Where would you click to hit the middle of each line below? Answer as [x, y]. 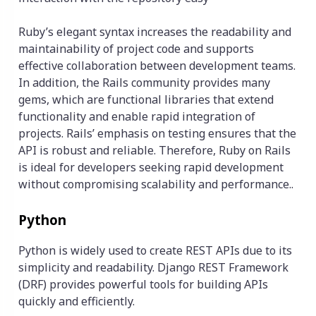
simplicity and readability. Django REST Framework [153, 268]
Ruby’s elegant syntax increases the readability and [155, 32]
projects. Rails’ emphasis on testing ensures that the [157, 134]
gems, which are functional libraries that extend [146, 100]
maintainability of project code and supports [136, 49]
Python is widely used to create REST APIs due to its [155, 251]
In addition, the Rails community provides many [144, 83]
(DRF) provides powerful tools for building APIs [143, 285]
